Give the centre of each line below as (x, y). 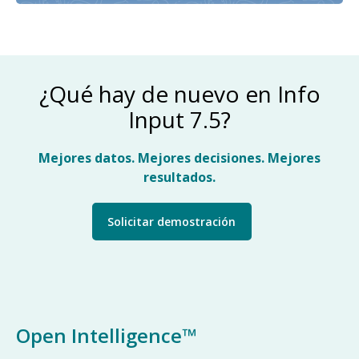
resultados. (179, 177)
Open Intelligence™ (106, 336)
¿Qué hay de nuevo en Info (179, 94)
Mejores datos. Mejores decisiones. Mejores (179, 158)
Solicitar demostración (171, 221)
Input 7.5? (179, 120)
